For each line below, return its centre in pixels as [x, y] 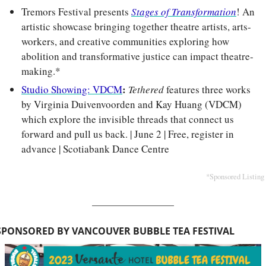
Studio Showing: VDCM [72, 90]
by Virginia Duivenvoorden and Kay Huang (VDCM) [132, 104]
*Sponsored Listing [235, 177]
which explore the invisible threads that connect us [128, 119]
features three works [207, 90]
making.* [41, 71]
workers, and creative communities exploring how [125, 42]
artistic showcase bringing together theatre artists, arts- [136, 27]
